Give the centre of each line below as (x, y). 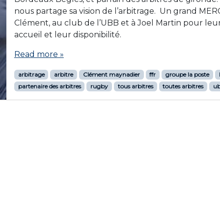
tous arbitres (135, 86)
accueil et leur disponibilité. (69, 35)
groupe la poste (187, 74)
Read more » (39, 54)
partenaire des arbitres (49, 86)
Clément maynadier (111, 74)
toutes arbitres (183, 86)
